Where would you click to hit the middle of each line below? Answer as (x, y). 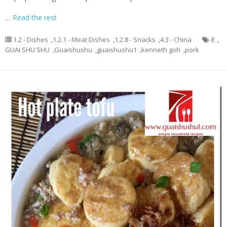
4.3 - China (176, 39)
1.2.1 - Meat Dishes (81, 39)
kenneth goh (161, 49)
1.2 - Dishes (31, 39)
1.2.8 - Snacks (135, 39)
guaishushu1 (117, 49)
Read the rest (35, 17)
